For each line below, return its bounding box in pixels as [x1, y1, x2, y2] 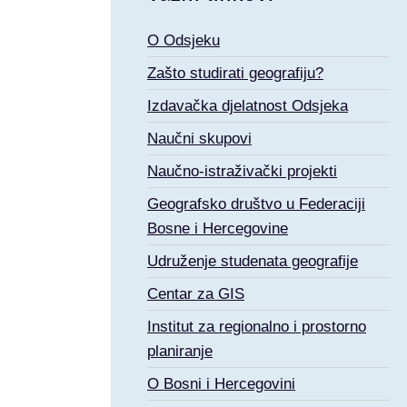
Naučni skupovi [147, 130, 252, 147]
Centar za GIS [147, 285, 244, 303]
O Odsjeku [147, 32, 220, 49]
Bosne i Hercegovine [147, 220, 288, 237]
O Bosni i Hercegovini [147, 375, 295, 392]
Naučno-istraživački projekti [147, 163, 337, 180]
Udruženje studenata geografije [147, 253, 358, 270]
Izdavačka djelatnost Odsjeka [147, 97, 348, 114]
